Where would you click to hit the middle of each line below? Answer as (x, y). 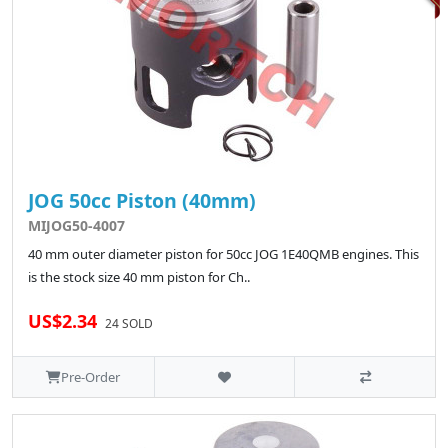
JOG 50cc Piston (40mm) (142, 201)
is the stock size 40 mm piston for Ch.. (139, 277)
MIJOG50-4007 (76, 226)
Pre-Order (91, 377)
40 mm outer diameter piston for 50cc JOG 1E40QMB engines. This (223, 254)
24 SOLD (129, 324)
